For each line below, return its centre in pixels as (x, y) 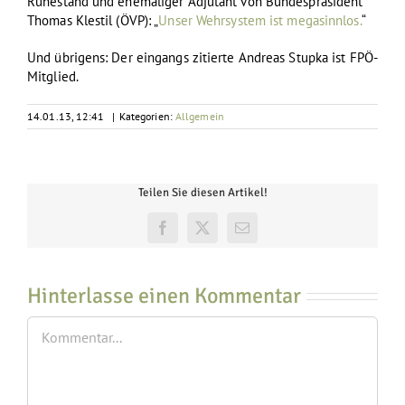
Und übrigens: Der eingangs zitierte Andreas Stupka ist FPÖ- (202, 57)
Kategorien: (147, 116)
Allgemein (199, 116)
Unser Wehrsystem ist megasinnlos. (260, 20)
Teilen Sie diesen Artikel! (202, 193)
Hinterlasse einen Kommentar (164, 295)
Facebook (190, 233)
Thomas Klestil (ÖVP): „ (93, 20)
